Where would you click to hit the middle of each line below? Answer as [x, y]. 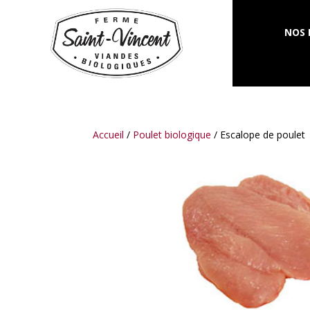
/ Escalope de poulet [258, 134]
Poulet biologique [172, 134]
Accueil [109, 134]
